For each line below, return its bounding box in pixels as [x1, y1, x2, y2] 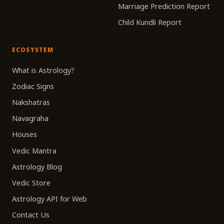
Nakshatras [12, 97, 50, 107]
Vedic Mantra [12, 145, 56, 155]
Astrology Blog [12, 161, 62, 171]
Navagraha [12, 113, 48, 123]
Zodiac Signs [12, 81, 54, 91]
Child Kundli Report [118, 17, 181, 27]
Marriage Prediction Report [118, 1, 210, 11]
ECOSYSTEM [12, 45, 54, 53]
